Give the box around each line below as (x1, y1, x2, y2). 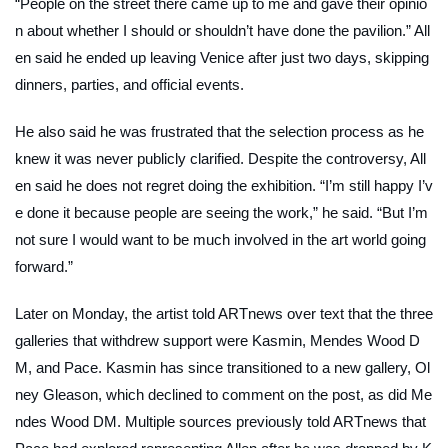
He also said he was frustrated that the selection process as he (15, 122, 424, 140)
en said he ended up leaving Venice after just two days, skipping (15, 48, 429, 66)
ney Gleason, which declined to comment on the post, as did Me (15, 385, 432, 403)
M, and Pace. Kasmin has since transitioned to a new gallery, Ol (15, 358, 430, 376)
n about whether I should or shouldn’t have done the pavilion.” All (15, 21, 430, 39)
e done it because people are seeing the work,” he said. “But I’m (15, 203, 428, 221)
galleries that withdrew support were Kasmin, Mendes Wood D (15, 331, 420, 349)
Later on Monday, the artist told (15, 304, 218, 322)
